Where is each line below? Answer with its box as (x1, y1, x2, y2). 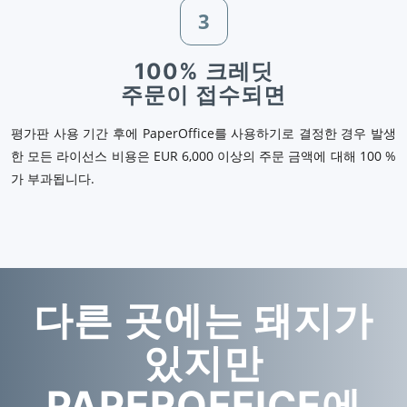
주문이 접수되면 (121, 82, 286, 108)
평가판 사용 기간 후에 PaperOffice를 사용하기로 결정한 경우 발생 (11, 124, 396, 142)
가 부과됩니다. (11, 170, 94, 187)
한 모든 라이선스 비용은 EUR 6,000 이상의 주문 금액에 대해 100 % (11, 147, 396, 164)
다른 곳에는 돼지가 (34, 296, 373, 343)
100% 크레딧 (134, 58, 273, 84)
